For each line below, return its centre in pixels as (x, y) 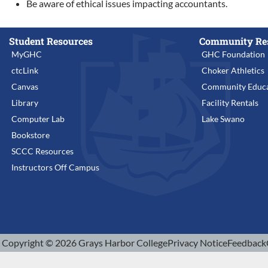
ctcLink (25, 70)
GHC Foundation (233, 54)
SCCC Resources (42, 151)
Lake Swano (223, 119)
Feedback (247, 243)
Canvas (25, 86)
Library (25, 103)
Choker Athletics (233, 70)
